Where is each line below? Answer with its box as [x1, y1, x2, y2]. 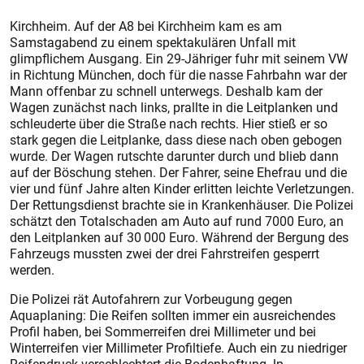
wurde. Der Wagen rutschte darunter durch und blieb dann [10, 147, 339, 165]
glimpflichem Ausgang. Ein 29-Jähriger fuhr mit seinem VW [10, 50, 348, 67]
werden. [10, 261, 54, 279]
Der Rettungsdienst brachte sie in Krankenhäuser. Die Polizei [10, 196, 353, 214]
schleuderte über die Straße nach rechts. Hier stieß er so [10, 115, 327, 132]
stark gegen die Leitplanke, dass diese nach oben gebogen [10, 131, 342, 149]
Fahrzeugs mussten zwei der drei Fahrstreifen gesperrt [10, 245, 319, 262]
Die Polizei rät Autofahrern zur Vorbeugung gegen [10, 290, 292, 308]
